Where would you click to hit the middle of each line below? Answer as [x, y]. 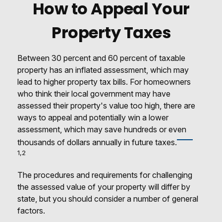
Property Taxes [111, 32]
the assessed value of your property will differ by [104, 187]
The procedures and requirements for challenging [105, 175]
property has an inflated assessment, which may [103, 70]
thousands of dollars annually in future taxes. [97, 142]
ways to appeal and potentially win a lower [93, 117]
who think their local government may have [94, 94]
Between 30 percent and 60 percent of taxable [101, 58]
